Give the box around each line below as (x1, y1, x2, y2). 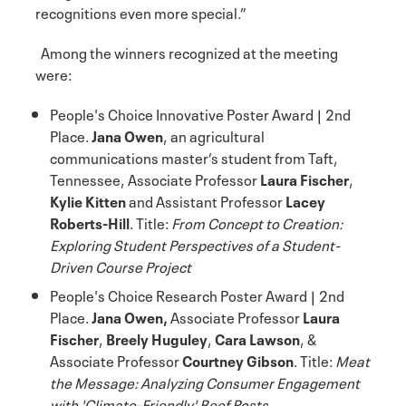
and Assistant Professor (129, 188, 285, 211)
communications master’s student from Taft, (50, 145, 338, 168)
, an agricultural (163, 123, 265, 146)
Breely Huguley (106, 326, 208, 349)
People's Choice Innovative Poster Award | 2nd (50, 101, 351, 124)
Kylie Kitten (50, 188, 129, 211)
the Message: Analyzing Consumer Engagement (50, 370, 360, 392)
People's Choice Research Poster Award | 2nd (50, 283, 344, 305)
